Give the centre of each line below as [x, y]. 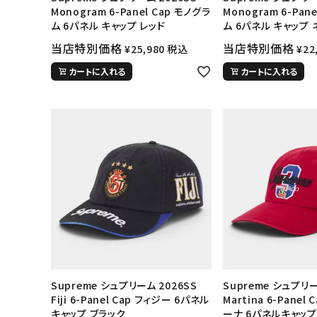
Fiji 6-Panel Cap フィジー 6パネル [131, 300]
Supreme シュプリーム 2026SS [124, 286]
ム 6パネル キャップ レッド [108, 25]
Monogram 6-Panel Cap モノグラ [131, 11]
